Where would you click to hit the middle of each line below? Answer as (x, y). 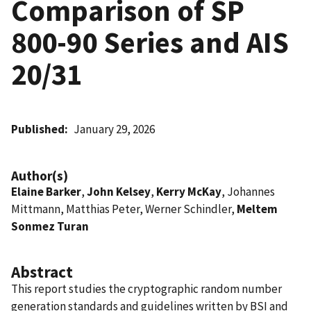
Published (38, 129)
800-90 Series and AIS (150, 42)
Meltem (257, 209)
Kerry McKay (189, 191)
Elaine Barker (46, 191)
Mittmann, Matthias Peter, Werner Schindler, (124, 209)
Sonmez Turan (50, 226)
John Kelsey (119, 191)
